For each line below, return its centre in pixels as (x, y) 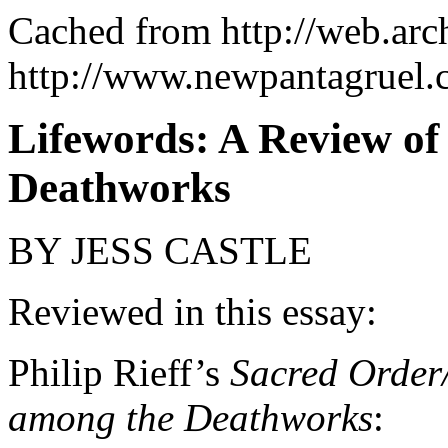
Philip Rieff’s (119, 372)
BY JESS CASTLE (160, 250)
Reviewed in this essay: (197, 311)
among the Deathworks (190, 417)
